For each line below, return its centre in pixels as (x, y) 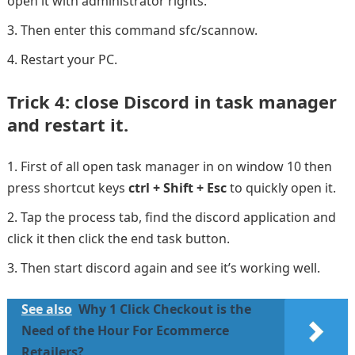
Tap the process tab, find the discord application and (178, 217)
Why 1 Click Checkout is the (164, 309)
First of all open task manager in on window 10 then (176, 166)
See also (46, 309)
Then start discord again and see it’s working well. (170, 267)
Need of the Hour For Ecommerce (125, 330)
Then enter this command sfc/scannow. (139, 30)
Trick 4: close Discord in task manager (172, 101)
